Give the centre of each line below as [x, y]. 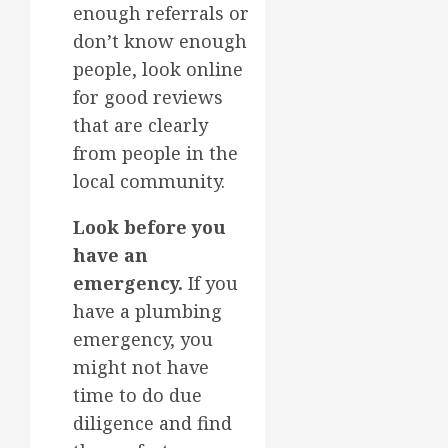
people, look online [158, 68]
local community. [149, 180]
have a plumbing [147, 310]
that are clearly [140, 124]
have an [110, 254]
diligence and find [152, 422]
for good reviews [148, 96]
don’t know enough [160, 40]
